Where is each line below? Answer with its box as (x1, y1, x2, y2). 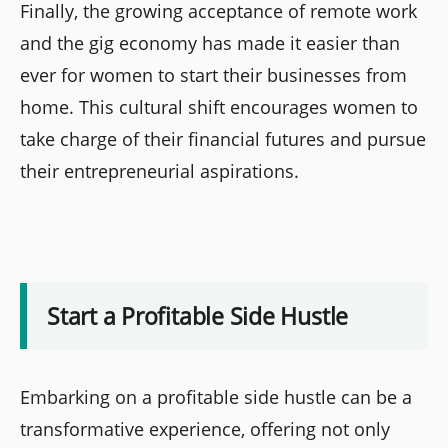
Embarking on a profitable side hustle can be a (20, 385, 412, 410)
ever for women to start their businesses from (20, 62, 407, 87)
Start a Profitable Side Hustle (47, 300, 349, 333)
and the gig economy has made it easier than (20, 30, 400, 55)
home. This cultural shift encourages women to (20, 94, 418, 119)
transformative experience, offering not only (20, 417, 390, 442)
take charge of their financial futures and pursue (20, 126, 426, 151)
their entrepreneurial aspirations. (20, 158, 299, 183)
